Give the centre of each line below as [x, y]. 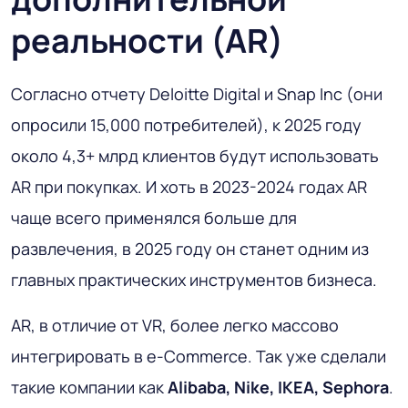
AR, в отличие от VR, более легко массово [175, 325]
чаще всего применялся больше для [154, 217]
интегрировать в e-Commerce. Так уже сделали [199, 356]
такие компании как [89, 387]
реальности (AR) [147, 40]
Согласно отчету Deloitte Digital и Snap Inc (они [197, 93]
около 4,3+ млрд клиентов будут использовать [195, 155]
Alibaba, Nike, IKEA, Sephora [278, 387]
